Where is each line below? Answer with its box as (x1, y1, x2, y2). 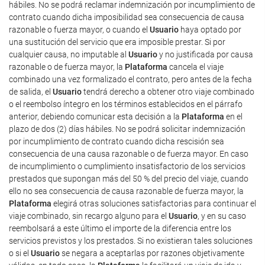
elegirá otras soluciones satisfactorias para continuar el (51, 199, 256, 208)
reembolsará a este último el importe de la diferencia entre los (9, 224, 231, 233)
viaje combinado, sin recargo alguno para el (9, 211, 169, 221)
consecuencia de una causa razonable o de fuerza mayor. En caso (9, 149, 248, 159)
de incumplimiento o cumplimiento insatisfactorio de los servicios (9, 161, 245, 171)
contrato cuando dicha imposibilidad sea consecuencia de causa (9, 12, 244, 22)
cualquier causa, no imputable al (9, 50, 128, 59)
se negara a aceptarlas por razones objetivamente (60, 248, 244, 258)
